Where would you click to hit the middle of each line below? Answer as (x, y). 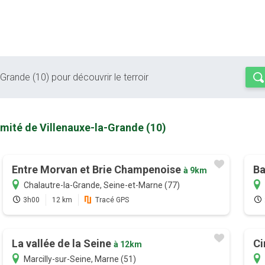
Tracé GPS (112, 200)
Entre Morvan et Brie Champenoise (97, 170)
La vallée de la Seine (62, 244)
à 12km (127, 245)
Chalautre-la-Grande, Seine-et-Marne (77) (101, 185)
